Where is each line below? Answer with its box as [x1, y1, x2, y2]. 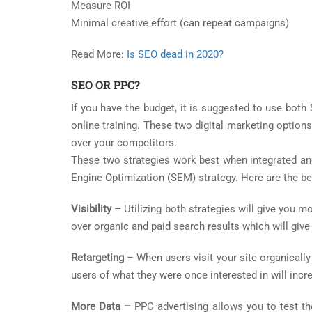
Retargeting [71, 251, 124, 265]
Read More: [71, 48, 127, 61]
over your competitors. [71, 136, 177, 150]
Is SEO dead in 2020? [127, 48, 224, 61]
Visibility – [71, 203, 122, 216]
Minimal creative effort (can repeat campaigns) [71, 17, 289, 30]
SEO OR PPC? [71, 77, 140, 93]
